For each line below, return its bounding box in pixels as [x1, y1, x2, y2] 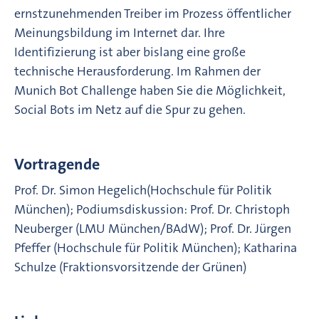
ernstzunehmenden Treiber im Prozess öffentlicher [14, 4, 291, 22]
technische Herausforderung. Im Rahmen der [14, 62, 261, 80]
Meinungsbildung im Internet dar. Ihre [14, 23, 225, 41]
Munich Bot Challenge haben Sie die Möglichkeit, [14, 81, 286, 99]
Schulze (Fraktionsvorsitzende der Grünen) [14, 258, 246, 276]
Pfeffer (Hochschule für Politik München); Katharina [14, 239, 297, 256]
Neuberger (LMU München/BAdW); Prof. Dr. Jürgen [14, 219, 291, 237]
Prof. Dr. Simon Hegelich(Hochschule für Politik [14, 181, 272, 199]
